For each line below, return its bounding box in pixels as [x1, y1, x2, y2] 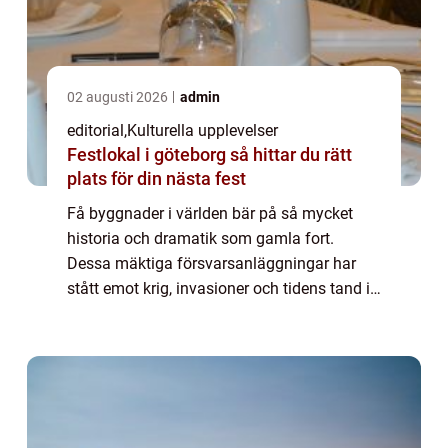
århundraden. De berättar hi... [67, 303, 272, 323]
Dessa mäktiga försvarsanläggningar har [67, 253, 356, 273]
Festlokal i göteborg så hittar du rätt [67, 143, 230, 165]
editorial [67, 120, 124, 140]
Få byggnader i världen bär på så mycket [67, 203, 353, 223]
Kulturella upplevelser [127, 120, 278, 140]
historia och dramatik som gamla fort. [67, 228, 334, 248]
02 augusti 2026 [67, 88, 171, 105]
